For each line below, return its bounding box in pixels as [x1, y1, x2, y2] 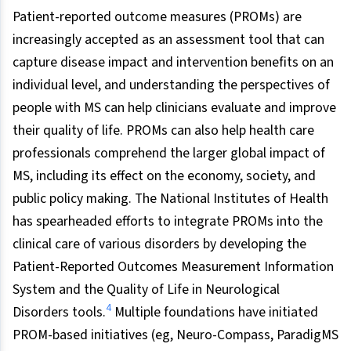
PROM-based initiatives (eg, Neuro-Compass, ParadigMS [13, 324, 338, 345]
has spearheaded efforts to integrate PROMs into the [13, 211, 323, 231]
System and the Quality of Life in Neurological [13, 279, 280, 299]
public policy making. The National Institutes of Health [13, 188, 328, 208]
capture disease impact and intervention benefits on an [13, 52, 334, 72]
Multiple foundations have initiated [111, 302, 318, 322]
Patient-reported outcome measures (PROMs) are [13, 6, 302, 27]
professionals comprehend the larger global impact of [13, 143, 325, 163]
